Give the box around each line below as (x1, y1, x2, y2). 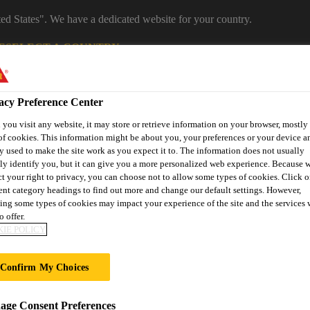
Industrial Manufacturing (30, 87, 138, 99)
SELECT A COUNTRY (5, 41, 120, 53)
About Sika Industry (74, 218, 163, 230)
